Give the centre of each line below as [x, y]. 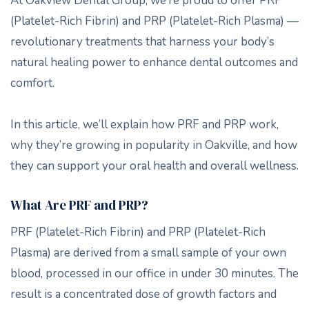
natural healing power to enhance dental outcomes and [154, 62]
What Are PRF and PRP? [79, 205]
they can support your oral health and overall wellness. [154, 166]
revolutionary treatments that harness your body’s [142, 41]
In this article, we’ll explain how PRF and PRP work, [144, 124]
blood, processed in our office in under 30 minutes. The [154, 273]
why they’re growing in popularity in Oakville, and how [154, 145]
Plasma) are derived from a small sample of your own [148, 252]
